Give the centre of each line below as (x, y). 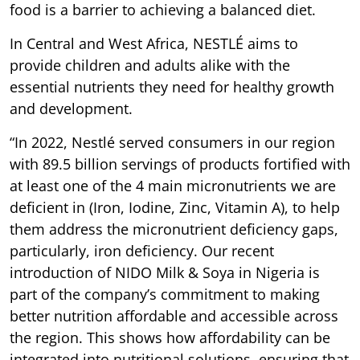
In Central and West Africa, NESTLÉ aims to (154, 43)
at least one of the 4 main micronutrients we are (173, 185)
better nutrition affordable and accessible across (174, 315)
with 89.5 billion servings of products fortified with (180, 164)
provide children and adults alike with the (150, 65)
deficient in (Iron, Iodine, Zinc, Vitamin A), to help (175, 207)
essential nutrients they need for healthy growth (172, 86)
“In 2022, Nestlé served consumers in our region (172, 142)
